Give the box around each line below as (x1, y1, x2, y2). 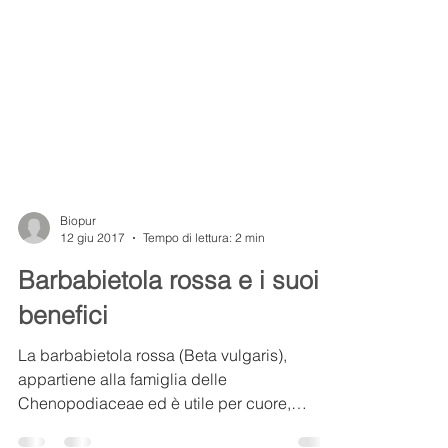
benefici (18, 410, 108, 440)
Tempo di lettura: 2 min (143, 340, 265, 355)
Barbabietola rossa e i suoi (18, 375, 319, 405)
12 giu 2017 (60, 340, 125, 355)
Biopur (60, 323, 96, 338)
